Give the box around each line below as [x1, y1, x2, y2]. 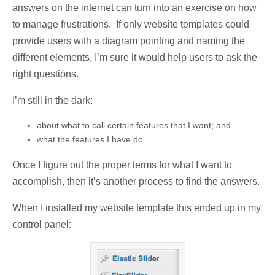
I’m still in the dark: [12, 95, 93, 106]
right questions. [12, 69, 79, 80]
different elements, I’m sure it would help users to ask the [12, 52, 257, 63]
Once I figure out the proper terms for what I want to [12, 160, 232, 171]
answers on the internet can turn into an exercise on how [12, 2, 257, 14]
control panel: [12, 219, 71, 230]
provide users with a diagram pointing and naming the [12, 36, 245, 47]
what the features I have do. [37, 134, 145, 145]
